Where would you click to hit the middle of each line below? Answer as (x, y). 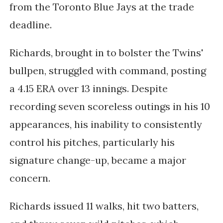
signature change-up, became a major (98, 160)
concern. (31, 178)
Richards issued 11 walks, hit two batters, (104, 206)
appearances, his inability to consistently (106, 124)
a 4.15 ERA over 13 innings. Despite (88, 89)
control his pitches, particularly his (92, 142)
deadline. (32, 25)
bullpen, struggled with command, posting (108, 71)
